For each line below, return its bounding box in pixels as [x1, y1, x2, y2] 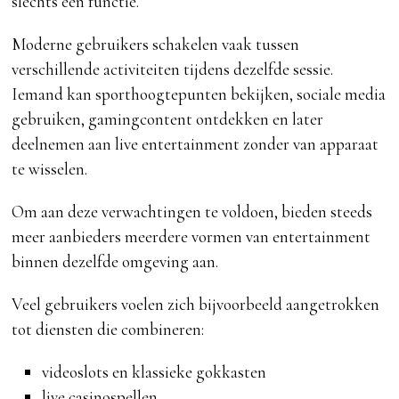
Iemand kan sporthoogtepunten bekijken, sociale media [12, 84, 387, 105]
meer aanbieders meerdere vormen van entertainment [12, 226, 371, 248]
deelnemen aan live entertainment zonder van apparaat [12, 134, 379, 155]
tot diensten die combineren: [12, 319, 205, 340]
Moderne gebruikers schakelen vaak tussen [12, 34, 300, 55]
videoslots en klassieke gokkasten [41, 362, 266, 383]
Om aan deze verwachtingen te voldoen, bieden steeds [12, 201, 373, 223]
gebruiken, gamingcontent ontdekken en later [12, 109, 324, 130]
